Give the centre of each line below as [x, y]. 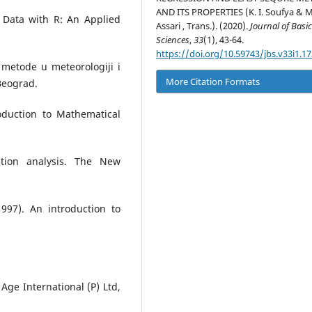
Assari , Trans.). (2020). [203, 25]
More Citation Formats [213, 82]
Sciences [173, 39]
